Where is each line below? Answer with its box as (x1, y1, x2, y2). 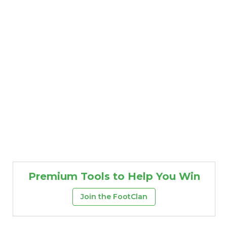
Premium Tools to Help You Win (28, 170, 200, 182)
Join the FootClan (81, 192, 147, 201)
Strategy (155, 166, 186, 175)
